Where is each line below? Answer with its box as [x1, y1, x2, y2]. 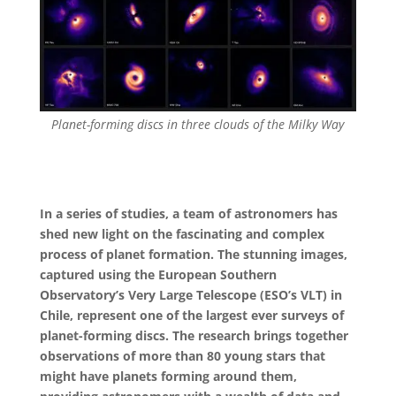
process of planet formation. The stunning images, [39, 246, 347, 263]
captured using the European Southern [39, 266, 277, 284]
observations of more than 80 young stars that [39, 347, 325, 365]
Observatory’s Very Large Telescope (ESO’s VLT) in [39, 286, 342, 304]
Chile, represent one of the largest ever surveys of [39, 307, 344, 324]
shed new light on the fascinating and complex [39, 225, 324, 243]
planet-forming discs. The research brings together [39, 327, 348, 345]
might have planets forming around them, [39, 368, 297, 385]
